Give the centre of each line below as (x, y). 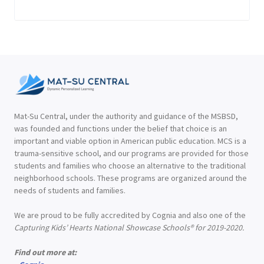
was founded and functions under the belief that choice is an (121, 128)
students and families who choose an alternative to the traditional (130, 166)
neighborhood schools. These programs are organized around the (131, 178)
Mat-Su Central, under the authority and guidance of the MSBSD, (126, 116)
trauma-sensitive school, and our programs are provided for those (131, 153)
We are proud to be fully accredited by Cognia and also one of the (130, 215)
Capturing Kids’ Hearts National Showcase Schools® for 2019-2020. (129, 227)
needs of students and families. (70, 190)
